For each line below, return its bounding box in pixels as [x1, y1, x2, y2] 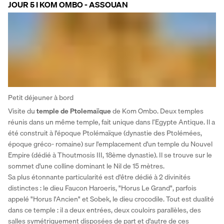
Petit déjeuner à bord [8, 92, 73, 103]
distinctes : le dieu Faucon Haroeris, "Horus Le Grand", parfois [8, 182, 196, 194]
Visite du [8, 105, 36, 117]
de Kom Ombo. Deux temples [112, 105, 203, 117]
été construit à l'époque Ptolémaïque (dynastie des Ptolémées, [8, 127, 202, 139]
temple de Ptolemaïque [36, 105, 112, 117]
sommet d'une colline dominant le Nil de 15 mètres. [8, 160, 166, 172]
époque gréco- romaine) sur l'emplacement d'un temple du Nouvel [8, 138, 212, 150]
